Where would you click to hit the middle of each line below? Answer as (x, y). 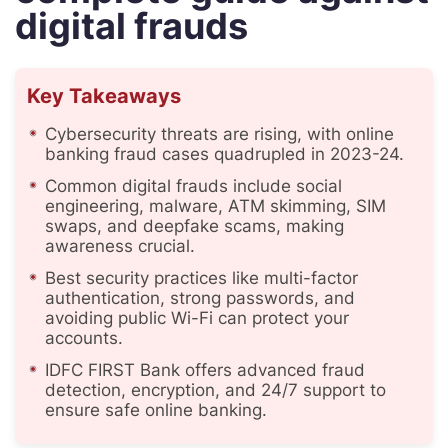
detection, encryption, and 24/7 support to (215, 390)
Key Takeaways (104, 96)
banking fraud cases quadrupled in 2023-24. (224, 154)
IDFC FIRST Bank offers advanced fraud (205, 370)
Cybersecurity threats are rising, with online (219, 134)
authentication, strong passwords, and (200, 298)
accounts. (84, 338)
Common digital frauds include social (193, 186)
